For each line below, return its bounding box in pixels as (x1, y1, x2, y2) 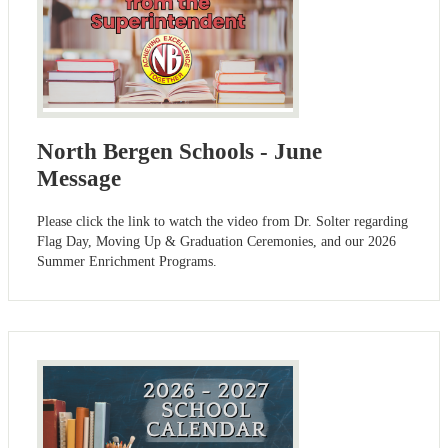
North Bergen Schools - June (37, 139, 322, 165)
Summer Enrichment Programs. (37, 254, 217, 270)
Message (37, 166, 121, 192)
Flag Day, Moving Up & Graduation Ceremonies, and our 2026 (37, 234, 396, 250)
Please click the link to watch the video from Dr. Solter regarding (37, 214, 408, 230)
